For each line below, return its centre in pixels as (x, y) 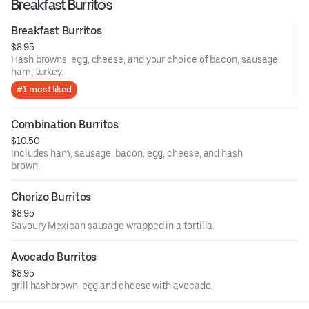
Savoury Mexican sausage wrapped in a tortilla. (113, 225)
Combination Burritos (65, 124)
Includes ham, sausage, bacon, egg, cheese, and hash (127, 153)
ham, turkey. (38, 71)
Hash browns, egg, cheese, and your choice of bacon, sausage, (146, 59)
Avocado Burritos (54, 257)
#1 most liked (44, 89)
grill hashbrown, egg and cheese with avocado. (112, 285)
